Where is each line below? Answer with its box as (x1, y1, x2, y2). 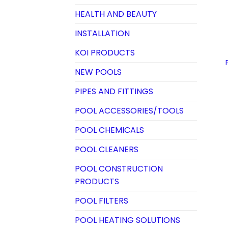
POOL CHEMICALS (75, 124, 144, 136)
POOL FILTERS (75, 195, 128, 207)
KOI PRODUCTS (75, 47, 135, 59)
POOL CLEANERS (75, 144, 138, 156)
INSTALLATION (75, 27, 130, 40)
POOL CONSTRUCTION (75, 163, 163, 175)
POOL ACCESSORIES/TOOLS (75, 105, 184, 117)
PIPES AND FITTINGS (75, 85, 153, 98)
